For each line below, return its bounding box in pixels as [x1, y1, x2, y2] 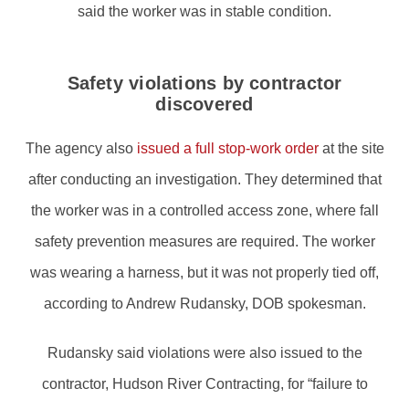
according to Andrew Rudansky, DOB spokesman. [43, 295, 366, 311]
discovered [155, 93, 254, 114]
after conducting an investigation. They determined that [27, 171, 382, 187]
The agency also [25, 140, 137, 156]
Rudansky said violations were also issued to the [47, 344, 362, 361]
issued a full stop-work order [136, 140, 319, 156]
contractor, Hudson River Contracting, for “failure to [41, 375, 368, 392]
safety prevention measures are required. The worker [34, 233, 375, 249]
